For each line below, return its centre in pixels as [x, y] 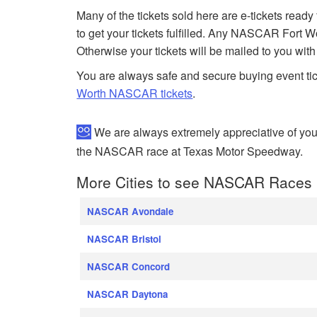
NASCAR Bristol [125, 239]
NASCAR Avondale [131, 212]
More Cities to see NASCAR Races [195, 182]
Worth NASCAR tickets [135, 93]
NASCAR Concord [129, 267]
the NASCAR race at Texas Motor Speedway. [190, 151]
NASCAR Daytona [128, 294]
